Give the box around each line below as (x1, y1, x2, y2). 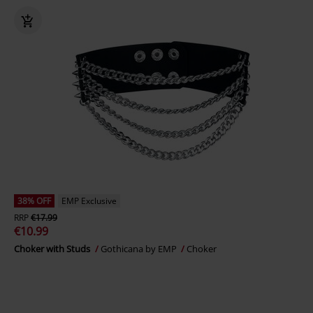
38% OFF (17, 195, 51, 207)
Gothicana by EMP (101, 242, 179, 255)
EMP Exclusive (61, 195, 117, 207)
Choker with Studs (14, 242, 92, 255)
